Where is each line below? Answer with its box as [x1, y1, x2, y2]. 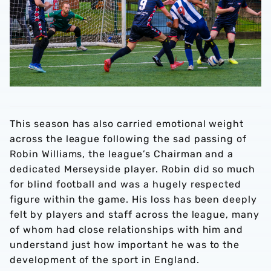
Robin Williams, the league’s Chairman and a [10, 148, 234, 160]
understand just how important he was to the [10, 239, 240, 251]
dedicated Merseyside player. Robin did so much [10, 163, 256, 175]
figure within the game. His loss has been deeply [10, 194, 258, 206]
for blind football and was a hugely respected [10, 178, 242, 191]
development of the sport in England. [10, 254, 200, 266]
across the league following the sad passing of [10, 133, 247, 145]
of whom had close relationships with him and [10, 224, 244, 236]
